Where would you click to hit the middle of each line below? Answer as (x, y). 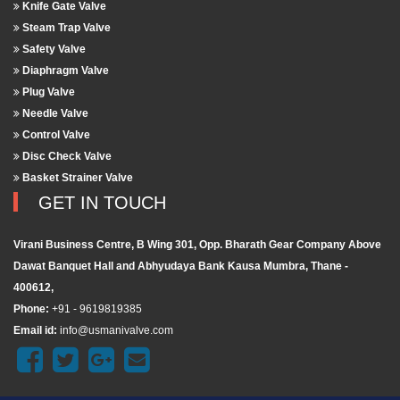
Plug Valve (47, 92)
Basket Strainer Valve (76, 178)
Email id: (35, 331)
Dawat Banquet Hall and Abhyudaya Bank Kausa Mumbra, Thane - (181, 267)
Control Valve (55, 135)
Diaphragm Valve (64, 71)
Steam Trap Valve (65, 28)
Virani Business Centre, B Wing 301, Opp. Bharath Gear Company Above (197, 245)
